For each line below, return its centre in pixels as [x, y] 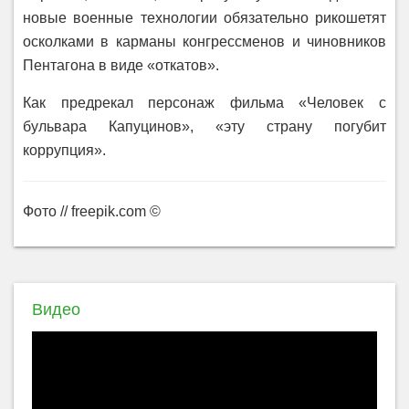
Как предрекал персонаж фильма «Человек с [204, 103]
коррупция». [64, 150]
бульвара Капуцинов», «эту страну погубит [204, 126]
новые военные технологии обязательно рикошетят [204, 18]
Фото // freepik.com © [92, 211]
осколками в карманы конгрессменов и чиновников [204, 42]
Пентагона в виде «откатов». [121, 65]
